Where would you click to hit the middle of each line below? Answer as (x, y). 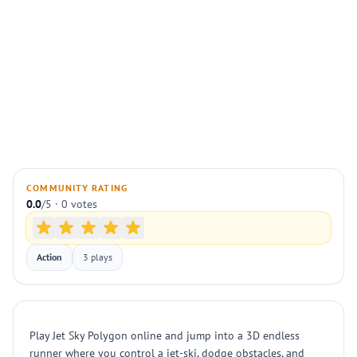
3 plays (98, 257)
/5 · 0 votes (69, 204)
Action (49, 257)
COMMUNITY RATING (77, 188)
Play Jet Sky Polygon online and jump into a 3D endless (165, 335)
